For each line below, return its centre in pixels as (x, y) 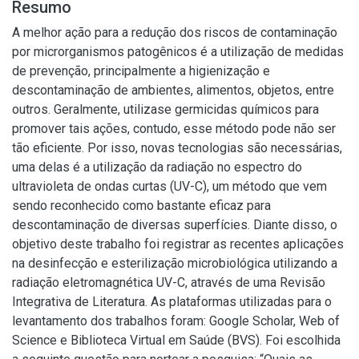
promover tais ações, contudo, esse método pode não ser (174, 129)
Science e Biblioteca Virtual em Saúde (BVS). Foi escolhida (176, 340)
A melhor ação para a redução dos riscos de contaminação (175, 32)
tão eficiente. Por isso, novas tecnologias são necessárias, (177, 148)
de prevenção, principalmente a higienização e (141, 71)
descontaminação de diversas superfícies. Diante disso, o (175, 225)
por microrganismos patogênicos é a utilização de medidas (178, 52)
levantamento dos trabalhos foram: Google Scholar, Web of (176, 321)
